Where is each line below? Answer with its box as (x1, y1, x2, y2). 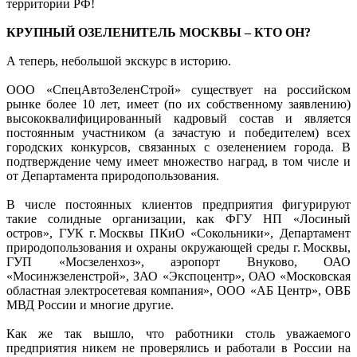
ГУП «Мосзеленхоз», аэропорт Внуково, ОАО (6, 254, 351, 269)
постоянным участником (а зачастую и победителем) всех (6, 125, 351, 139)
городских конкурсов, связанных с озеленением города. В (6, 139, 351, 154)
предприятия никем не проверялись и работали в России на (6, 340, 351, 355)
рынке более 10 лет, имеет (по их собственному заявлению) (6, 96, 351, 111)
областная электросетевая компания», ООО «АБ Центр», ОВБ (6, 283, 351, 297)
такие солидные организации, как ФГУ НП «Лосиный (6, 211, 351, 226)
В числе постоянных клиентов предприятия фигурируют (6, 197, 351, 211)
